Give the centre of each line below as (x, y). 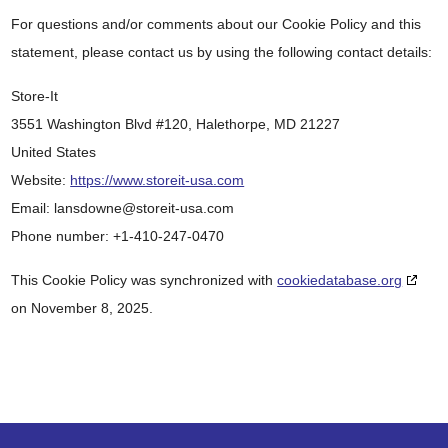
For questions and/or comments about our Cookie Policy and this (216, 24)
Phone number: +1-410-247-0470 (118, 236)
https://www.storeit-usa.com (157, 180)
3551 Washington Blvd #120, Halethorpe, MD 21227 (176, 124)
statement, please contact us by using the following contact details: (222, 52)
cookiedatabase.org (340, 280)
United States (54, 152)
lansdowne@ (95, 208)
